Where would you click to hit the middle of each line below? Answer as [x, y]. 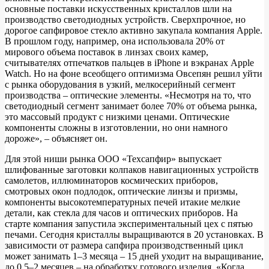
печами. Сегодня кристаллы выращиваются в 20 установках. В [134, 234]
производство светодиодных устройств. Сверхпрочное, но [125, 19]
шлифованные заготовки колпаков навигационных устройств [132, 169]
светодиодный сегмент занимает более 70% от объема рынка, [131, 106]
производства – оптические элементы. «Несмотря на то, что [128, 95]
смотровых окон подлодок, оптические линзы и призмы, [121, 191]
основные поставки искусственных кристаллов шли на [118, 8]
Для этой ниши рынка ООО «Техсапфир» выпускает [113, 159]
